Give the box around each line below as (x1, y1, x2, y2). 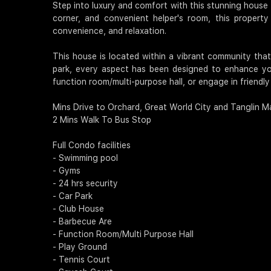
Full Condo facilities (53, 140, 131, 151)
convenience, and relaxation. (53, 26, 166, 36)
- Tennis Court (53, 255, 110, 265)
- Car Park (53, 191, 93, 201)
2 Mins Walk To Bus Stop (53, 115, 151, 125)
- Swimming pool (53, 153, 118, 163)
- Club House (53, 204, 104, 214)
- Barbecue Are (53, 217, 112, 227)
